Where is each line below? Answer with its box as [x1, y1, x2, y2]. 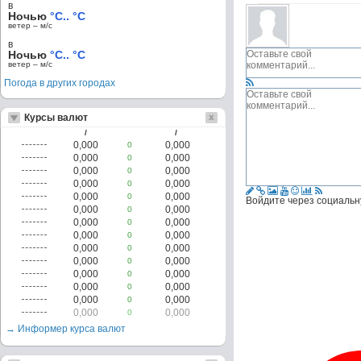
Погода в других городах [4, 77, 115, 89]
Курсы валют [24, 112, 88, 123]
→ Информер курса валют [6, 323, 126, 334]
